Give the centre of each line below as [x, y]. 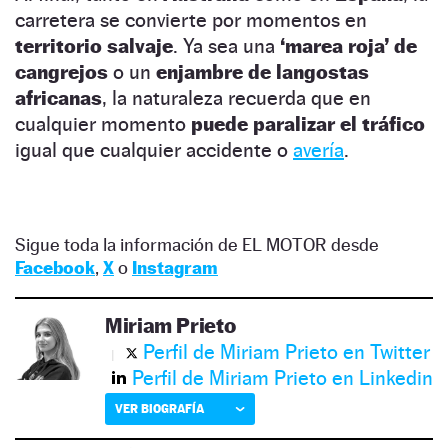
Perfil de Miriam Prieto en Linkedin [282, 378]
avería [318, 150]
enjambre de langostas [262, 72]
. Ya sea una [226, 46]
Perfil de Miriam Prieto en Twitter [286, 352]
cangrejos [61, 72]
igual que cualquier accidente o [154, 150]
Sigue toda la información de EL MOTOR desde [197, 245]
